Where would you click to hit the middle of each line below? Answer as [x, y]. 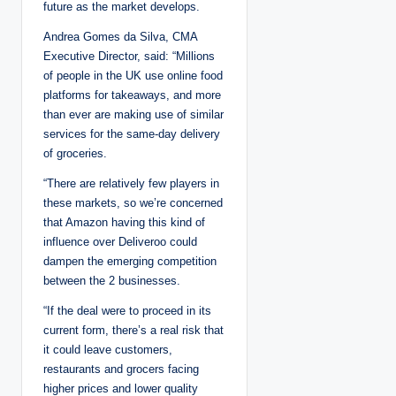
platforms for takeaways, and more [132, 95]
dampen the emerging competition [130, 262]
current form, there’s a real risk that [133, 331]
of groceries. [75, 154]
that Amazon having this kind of [124, 223]
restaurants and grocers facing [121, 369]
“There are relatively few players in [131, 184]
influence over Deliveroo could [120, 242]
